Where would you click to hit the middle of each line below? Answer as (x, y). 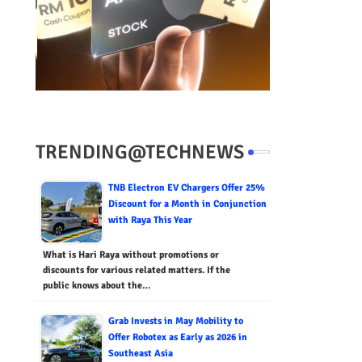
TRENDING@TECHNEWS (139, 152)
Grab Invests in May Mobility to (175, 322)
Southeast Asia (140, 354)
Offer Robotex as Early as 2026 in (177, 338)
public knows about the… (96, 286)
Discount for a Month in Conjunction (187, 204)
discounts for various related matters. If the (136, 271)
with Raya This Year (150, 221)
